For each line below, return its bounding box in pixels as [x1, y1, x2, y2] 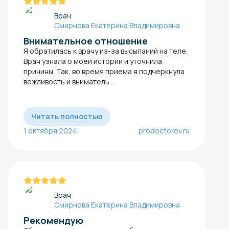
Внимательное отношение [24, 34, 148, 47]
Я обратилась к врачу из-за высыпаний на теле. [24, 45, 188, 56]
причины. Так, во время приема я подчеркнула [24, 66, 185, 76]
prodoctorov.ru [139, 125, 190, 135]
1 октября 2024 [24, 125, 77, 135]
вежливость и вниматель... [24, 76, 114, 86]
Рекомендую [24, 214, 83, 227]
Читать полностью [31, 111, 103, 121]
